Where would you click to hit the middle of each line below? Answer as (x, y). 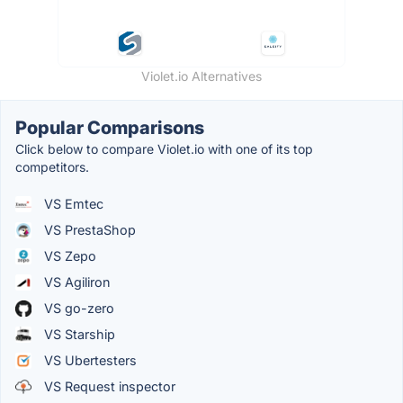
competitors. (52, 167)
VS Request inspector (108, 387)
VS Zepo (68, 256)
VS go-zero (77, 309)
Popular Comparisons (110, 128)
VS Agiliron (75, 282)
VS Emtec (72, 204)
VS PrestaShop (88, 230)
